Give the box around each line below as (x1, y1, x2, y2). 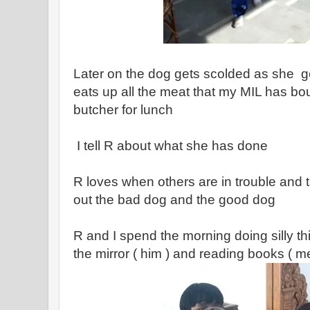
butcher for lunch (73, 102, 176, 117)
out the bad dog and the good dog (73, 192, 282, 207)
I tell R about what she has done (73, 138, 271, 153)
